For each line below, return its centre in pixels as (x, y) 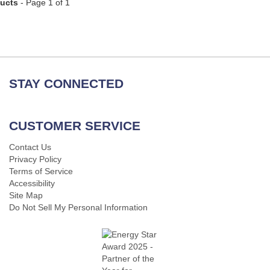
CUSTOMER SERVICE (75, 126)
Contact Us (30, 147)
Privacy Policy (35, 159)
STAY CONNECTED (66, 83)
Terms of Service (41, 171)
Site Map (26, 195)
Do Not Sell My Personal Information (78, 207)
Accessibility (32, 183)
